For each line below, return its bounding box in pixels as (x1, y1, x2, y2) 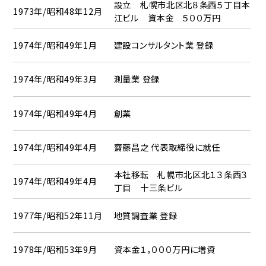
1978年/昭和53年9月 (13, 243, 97, 256)
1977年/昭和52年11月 (13, 208, 103, 221)
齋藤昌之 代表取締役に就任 (113, 141, 220, 154)
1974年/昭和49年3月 (13, 72, 97, 85)
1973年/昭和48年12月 (13, 4, 103, 17)
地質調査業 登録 (113, 208, 178, 221)
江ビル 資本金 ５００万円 (113, 11, 221, 24)
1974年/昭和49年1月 (13, 39, 97, 52)
